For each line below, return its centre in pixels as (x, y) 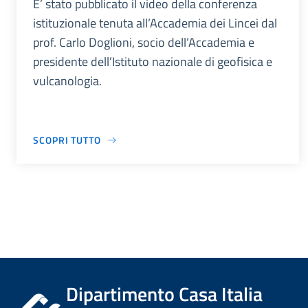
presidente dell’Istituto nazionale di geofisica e (153, 62)
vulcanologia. (67, 81)
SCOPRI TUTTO (67, 140)
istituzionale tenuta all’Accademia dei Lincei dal (155, 23)
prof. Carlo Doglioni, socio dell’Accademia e (144, 43)
